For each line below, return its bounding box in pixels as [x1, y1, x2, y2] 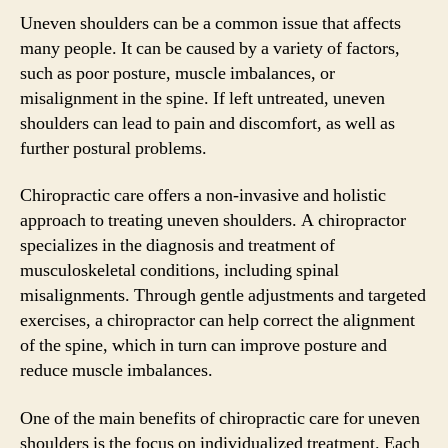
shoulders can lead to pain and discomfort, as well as [20, 111, 395, 135]
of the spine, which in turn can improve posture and [20, 334, 387, 357]
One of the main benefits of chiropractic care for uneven [20, 406, 420, 430]
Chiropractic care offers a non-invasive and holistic [20, 184, 386, 207]
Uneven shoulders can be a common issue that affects [20, 11, 401, 35]
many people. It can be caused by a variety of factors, [20, 36, 400, 60]
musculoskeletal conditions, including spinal [20, 259, 339, 282]
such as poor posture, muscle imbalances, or [20, 61, 335, 85]
